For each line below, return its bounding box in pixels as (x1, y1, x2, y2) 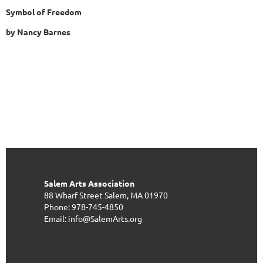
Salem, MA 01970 (104, 189, 171, 200)
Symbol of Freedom (6, 6, 82, 17)
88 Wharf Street (44, 189, 104, 200)
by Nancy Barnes (6, 26, 70, 37)
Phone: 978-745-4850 (44, 201, 125, 212)
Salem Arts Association (44, 177, 134, 188)
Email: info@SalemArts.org (44, 213, 142, 224)
